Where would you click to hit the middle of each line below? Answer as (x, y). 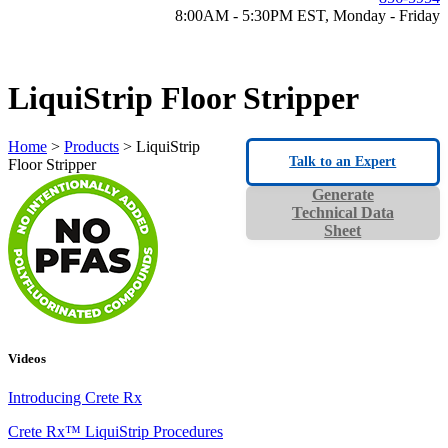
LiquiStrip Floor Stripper (183, 98)
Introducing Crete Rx (75, 397)
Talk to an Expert (343, 162)
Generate (342, 195)
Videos (27, 358)
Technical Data (342, 213)
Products (91, 147)
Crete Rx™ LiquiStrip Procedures (115, 431)
